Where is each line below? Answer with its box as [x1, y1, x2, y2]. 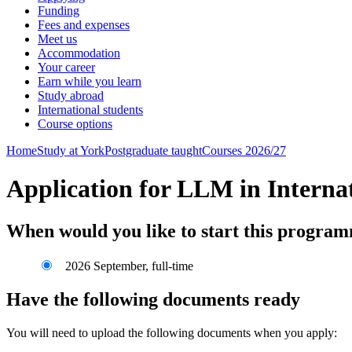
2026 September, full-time [62, 258, 194, 273]
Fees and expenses [38, 18, 130, 31]
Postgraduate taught [104, 144, 202, 157]
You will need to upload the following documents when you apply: [6, 325, 337, 339]
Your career [38, 60, 95, 74]
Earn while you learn [38, 75, 141, 88]
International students [38, 103, 143, 116]
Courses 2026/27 [202, 144, 286, 157]
